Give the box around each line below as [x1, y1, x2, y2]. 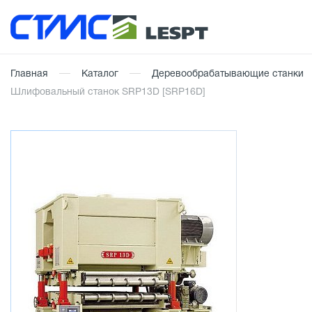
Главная [10, 70, 48, 79]
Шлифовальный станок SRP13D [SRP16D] [10, 88, 205, 97]
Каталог [81, 70, 118, 79]
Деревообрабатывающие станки [152, 70, 304, 79]
